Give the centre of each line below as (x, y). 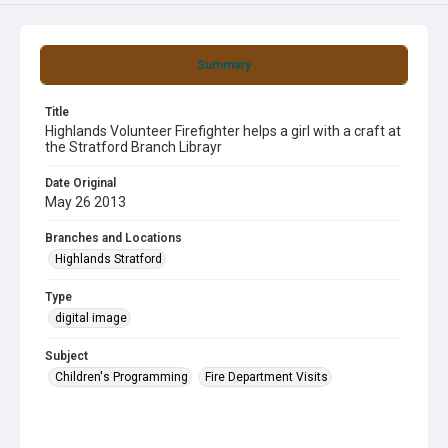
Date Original (80, 183)
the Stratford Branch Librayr (133, 147)
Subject (66, 356)
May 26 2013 (85, 202)
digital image (91, 318)
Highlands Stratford (108, 259)
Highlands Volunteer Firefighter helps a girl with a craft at (223, 131)
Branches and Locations (113, 238)
